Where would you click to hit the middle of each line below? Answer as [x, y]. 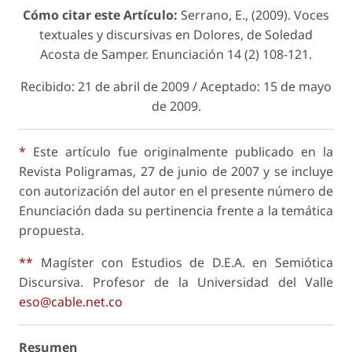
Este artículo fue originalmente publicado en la [180, 152]
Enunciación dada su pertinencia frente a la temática [176, 211]
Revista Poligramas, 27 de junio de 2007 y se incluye [176, 172]
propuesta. [51, 231]
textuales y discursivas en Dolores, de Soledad [176, 35]
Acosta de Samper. [96, 55]
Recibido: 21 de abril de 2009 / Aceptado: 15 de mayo [176, 87]
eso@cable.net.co [71, 302]
